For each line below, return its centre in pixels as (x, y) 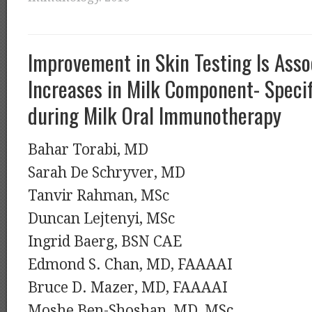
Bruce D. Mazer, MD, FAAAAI (128, 288)
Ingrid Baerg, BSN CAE (105, 242)
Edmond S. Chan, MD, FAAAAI (130, 265)
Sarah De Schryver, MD (107, 173)
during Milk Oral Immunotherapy (155, 115)
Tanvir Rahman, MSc (99, 196)
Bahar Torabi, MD (88, 150)
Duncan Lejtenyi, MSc (101, 219)
